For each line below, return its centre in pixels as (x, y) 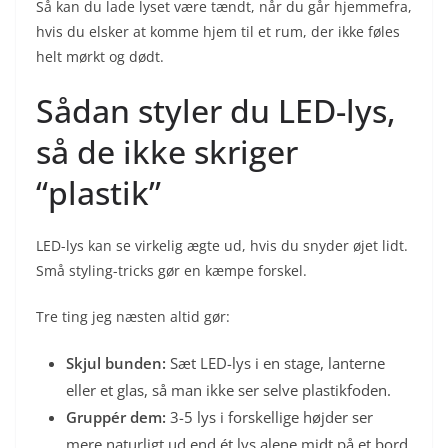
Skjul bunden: (116, 362)
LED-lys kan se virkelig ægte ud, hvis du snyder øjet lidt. (222, 245)
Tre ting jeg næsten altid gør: (133, 316)
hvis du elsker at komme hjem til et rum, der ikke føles (218, 31)
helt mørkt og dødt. (100, 56)
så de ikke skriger (167, 151)
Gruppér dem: (116, 416)
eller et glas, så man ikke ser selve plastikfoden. (228, 389)
